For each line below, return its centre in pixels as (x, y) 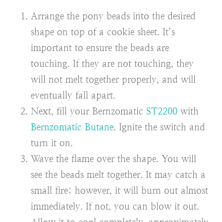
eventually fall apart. (73, 95)
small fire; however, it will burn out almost (119, 190)
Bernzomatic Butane (72, 127)
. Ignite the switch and (159, 127)
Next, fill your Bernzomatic (88, 111)
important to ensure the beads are (100, 48)
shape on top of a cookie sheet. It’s (103, 32)
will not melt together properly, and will (113, 79)
